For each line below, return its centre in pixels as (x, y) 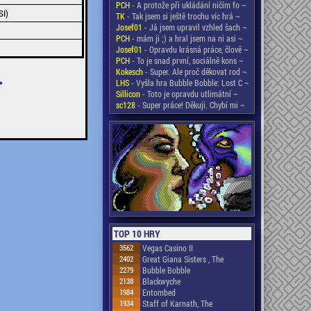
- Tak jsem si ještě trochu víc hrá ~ (183, 16)
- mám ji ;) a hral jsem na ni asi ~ (186, 38)
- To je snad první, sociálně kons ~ (187, 60)
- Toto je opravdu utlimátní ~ (189, 94)
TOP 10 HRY (137, 234)
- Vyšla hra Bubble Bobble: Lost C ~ (189, 83)
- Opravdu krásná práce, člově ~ (195, 49)
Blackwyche (161, 281)
